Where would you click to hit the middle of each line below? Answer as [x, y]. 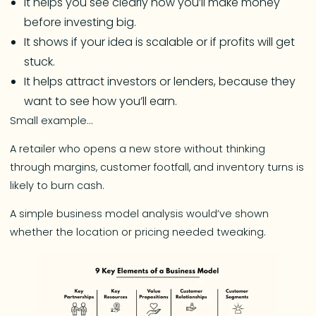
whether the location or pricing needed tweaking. [138, 232]
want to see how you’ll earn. [101, 101]
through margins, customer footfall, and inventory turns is [157, 168]
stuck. [40, 61]
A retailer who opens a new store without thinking [138, 149]
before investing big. [80, 22]
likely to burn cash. [57, 186]
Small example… [54, 120]
